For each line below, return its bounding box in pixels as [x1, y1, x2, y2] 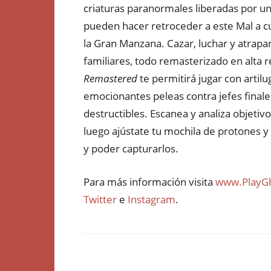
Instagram [128, 192, 175, 206]
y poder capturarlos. [83, 142, 178, 155]
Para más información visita [83, 175, 215, 189]
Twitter [83, 192, 117, 206]
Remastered [83, 71, 137, 85]
